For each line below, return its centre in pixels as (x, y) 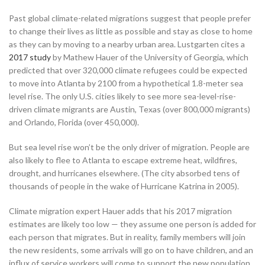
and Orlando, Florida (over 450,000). (74, 122)
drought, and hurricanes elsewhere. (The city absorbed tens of (124, 173)
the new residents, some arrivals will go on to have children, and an (131, 250)
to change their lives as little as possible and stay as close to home (131, 31)
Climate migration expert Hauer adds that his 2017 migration (120, 211)
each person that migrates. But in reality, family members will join (127, 237)
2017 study (30, 57)
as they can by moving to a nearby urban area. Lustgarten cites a (127, 44)
